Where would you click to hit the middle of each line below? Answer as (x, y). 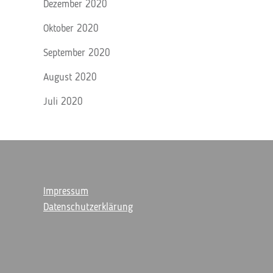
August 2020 (70, 78)
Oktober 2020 (71, 29)
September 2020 (77, 53)
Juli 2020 (63, 102)
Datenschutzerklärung (88, 207)
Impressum (66, 192)
